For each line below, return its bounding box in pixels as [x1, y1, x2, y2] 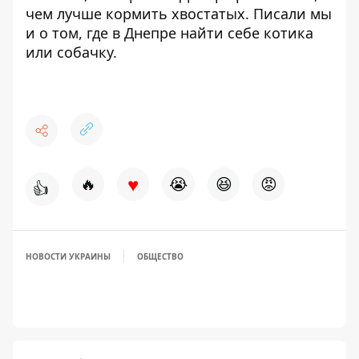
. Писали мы [245, 4, 332, 23]
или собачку [26, 42, 113, 62]
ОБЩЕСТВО [137, 251, 184, 262]
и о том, [26, 23, 87, 42]
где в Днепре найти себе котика [87, 23, 313, 42]
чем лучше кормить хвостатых [26, 4, 245, 23]
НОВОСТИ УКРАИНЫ [26, 251, 111, 262]
